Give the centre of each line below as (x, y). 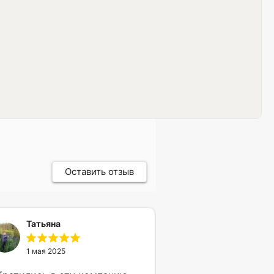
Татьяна (44, 224)
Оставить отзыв (100, 172)
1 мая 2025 (46, 251)
